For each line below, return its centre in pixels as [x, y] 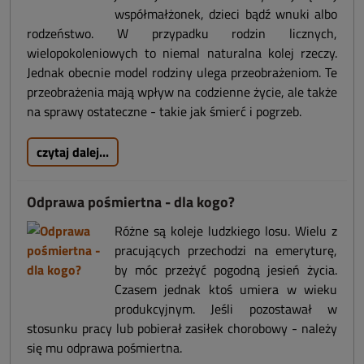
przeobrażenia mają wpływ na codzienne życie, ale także [182, 92]
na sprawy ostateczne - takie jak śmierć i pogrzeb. [164, 112]
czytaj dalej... [73, 152]
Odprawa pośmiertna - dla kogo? [131, 202]
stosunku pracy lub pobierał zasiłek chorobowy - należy [182, 329]
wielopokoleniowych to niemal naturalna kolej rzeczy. [182, 53]
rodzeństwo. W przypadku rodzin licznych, [182, 34]
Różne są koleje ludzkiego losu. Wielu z [226, 231]
